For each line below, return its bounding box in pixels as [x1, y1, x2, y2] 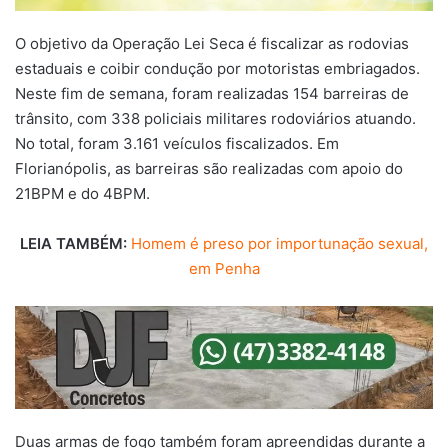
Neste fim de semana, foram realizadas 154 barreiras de [15, 84, 409, 104]
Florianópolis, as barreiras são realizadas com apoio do [15, 159, 403, 179]
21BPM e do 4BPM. [15, 184, 150, 204]
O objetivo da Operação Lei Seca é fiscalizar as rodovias [15, 34, 409, 54]
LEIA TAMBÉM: [20, 234, 127, 254]
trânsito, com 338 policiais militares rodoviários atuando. [15, 109, 416, 129]
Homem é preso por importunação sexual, [131, 234, 428, 254]
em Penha [188, 259, 260, 279]
